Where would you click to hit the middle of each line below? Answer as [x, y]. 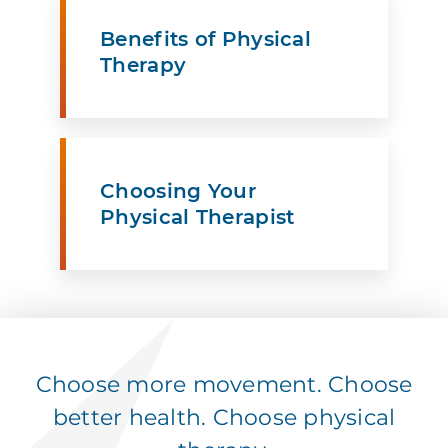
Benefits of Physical [206, 39]
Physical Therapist [197, 217]
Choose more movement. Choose [224, 385]
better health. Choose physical [224, 418]
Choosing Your [178, 191]
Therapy [143, 65]
